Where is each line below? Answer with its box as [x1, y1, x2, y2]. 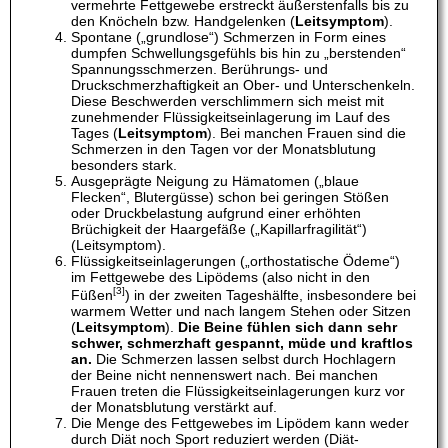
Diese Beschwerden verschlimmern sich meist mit [71, 93, 384, 110]
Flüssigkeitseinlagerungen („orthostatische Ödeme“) [71, 253, 400, 270]
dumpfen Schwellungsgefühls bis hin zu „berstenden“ [71, 45, 406, 62]
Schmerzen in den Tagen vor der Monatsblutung [71, 141, 376, 158]
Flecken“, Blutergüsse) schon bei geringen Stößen [71, 189, 389, 206]
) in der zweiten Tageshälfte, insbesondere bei [125, 286, 416, 303]
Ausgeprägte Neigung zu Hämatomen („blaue [71, 173, 359, 190]
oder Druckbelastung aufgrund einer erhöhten [71, 205, 361, 222]
